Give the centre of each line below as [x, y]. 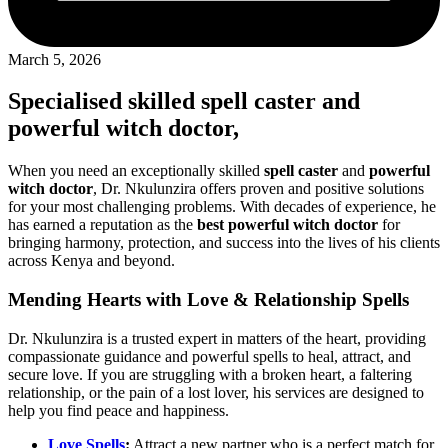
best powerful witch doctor [287, 225]
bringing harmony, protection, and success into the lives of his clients [224, 243]
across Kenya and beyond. [91, 261]
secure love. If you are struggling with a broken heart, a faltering [210, 374]
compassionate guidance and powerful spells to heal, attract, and [209, 356]
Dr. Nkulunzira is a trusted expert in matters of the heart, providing [217, 338]
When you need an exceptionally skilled [136, 171]
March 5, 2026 [54, 59]
